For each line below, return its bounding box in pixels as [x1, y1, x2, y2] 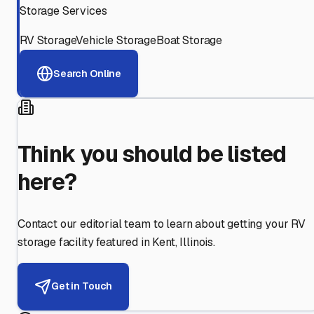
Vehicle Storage [76, 33, 157, 48]
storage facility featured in [18, 234, 150, 250]
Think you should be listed [18, 139, 287, 169]
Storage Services [20, 4, 107, 19]
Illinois [179, 234, 214, 250]
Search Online [53, 67, 122, 80]
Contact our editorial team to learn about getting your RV [18, 216, 306, 231]
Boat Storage [156, 33, 223, 48]
